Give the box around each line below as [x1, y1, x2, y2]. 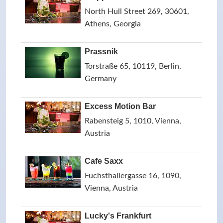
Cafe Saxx [85, 157, 123, 165]
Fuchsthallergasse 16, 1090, [85, 172, 181, 180]
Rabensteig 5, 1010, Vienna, [85, 117, 181, 125]
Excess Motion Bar [85, 102, 156, 111]
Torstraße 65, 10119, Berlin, [85, 62, 181, 70]
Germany [85, 75, 116, 83]
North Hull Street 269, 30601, [85, 7, 189, 15]
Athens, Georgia [85, 20, 141, 28]
